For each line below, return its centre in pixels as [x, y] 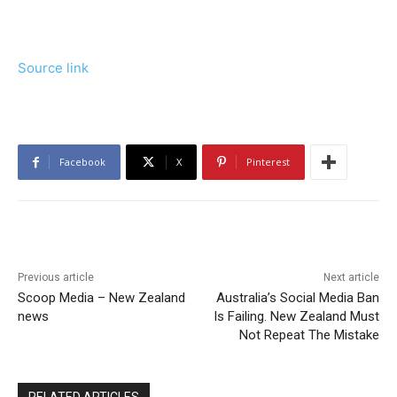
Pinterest [268, 162]
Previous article [56, 278]
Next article [351, 278]
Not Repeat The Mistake [309, 335]
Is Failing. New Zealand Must [296, 317]
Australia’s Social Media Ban [297, 298]
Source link [53, 68]
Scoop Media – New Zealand [101, 298]
